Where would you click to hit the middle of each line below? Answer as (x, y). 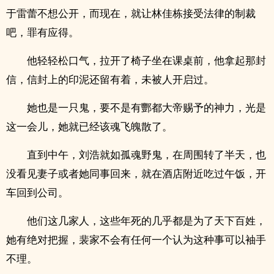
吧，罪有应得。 (43, 32)
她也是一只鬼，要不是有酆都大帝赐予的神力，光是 (146, 107)
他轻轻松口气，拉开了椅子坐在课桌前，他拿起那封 (146, 60)
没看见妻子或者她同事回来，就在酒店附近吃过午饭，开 (136, 173)
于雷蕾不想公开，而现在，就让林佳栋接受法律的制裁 (131, 13)
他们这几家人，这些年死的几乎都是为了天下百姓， (146, 220)
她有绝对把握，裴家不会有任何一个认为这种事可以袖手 (136, 239)
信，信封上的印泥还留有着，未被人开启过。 (110, 79)
